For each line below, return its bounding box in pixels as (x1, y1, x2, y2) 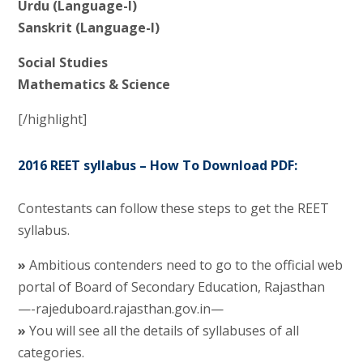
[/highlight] (17, 109, 87, 128)
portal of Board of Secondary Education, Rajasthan (17, 277, 325, 296)
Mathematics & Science (17, 75, 170, 93)
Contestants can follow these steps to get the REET (17, 199, 329, 217)
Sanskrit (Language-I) (17, 18, 160, 36)
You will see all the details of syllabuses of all (28, 321, 299, 340)
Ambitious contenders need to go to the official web (25, 255, 343, 274)
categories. (17, 343, 84, 361)
